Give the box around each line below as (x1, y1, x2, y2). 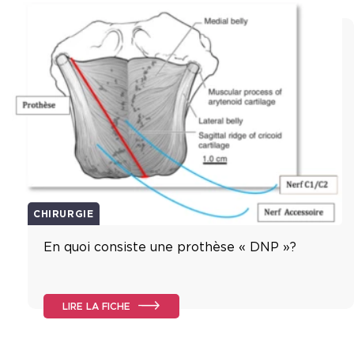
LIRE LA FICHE (62, 301, 130, 311)
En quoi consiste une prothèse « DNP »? (43, 240, 296, 254)
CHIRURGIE (33, 208, 94, 219)
